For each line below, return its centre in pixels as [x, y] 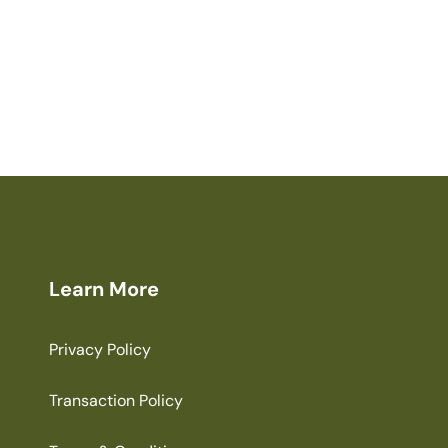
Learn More [104, 289]
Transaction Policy [116, 401]
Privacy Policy [100, 350]
